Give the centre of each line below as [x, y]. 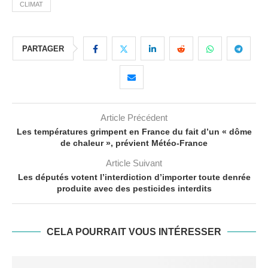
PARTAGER [43, 49]
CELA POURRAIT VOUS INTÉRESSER [134, 232]
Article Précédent [134, 118]
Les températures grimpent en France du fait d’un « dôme [134, 132]
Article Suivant [134, 163]
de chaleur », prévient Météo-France [134, 143]
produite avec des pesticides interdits [134, 189]
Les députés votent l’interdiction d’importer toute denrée [134, 177]
